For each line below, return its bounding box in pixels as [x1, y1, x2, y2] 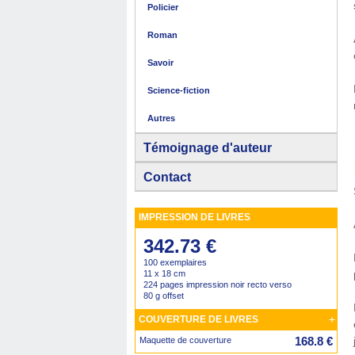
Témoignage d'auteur [143, 141, 272, 155]
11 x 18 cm [143, 269, 185, 278]
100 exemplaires [143, 258, 207, 267]
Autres [147, 113, 175, 123]
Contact [143, 170, 191, 184]
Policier [147, 2, 178, 12]
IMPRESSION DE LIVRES [139, 212, 250, 223]
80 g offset [143, 291, 184, 300]
